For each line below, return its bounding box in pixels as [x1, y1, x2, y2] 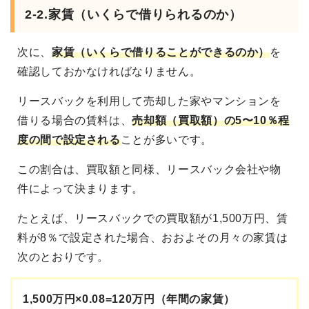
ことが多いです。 [120, 134, 212, 146]
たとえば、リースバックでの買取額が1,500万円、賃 [17, 212, 288, 225]
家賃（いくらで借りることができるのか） [51, 46, 270, 59]
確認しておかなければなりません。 [17, 66, 201, 78]
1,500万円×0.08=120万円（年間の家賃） [23, 293, 235, 306]
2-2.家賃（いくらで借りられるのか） [25, 8, 242, 22]
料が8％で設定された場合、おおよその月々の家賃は [17, 232, 288, 244]
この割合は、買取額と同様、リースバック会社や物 [17, 163, 281, 176]
